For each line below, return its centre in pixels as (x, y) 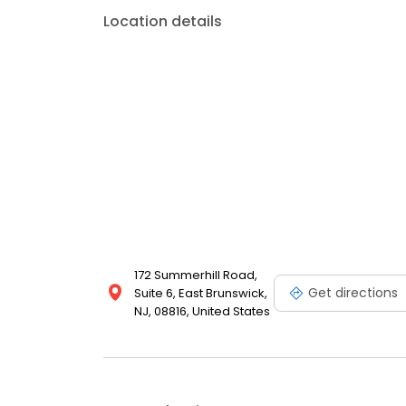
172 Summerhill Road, (196, 275)
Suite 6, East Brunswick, (201, 293)
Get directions (353, 292)
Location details (163, 21)
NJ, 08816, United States (202, 311)
